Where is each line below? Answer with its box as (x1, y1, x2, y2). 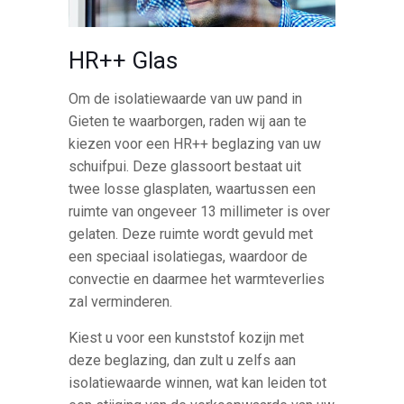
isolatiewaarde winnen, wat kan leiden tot (69, 374, 327, 392)
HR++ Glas (69, 47, 179, 75)
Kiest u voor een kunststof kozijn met (69, 329, 305, 347)
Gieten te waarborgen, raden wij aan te (69, 113, 308, 131)
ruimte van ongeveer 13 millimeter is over (69, 203, 331, 221)
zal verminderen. (69, 293, 173, 311)
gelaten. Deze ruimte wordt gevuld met (69, 225, 314, 243)
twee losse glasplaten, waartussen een (69, 180, 317, 198)
